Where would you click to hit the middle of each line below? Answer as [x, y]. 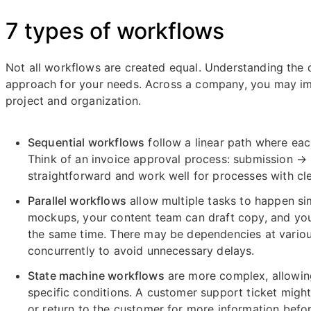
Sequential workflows [86, 142]
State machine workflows [96, 276]
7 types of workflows [115, 31]
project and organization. [74, 101]
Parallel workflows [77, 201]
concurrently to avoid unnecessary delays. [141, 251]
